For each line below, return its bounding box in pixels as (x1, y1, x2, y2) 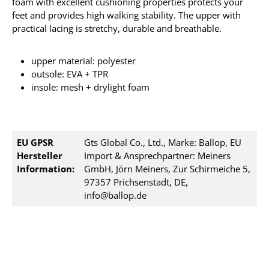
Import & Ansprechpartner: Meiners (84, 150, 231, 162)
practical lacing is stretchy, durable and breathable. (12, 22, 222, 34)
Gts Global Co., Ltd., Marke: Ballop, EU (84, 136, 241, 148)
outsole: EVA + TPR (31, 68, 108, 80)
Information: (17, 163, 74, 175)
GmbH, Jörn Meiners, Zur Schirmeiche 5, (84, 163, 250, 175)
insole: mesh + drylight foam (31, 81, 150, 93)
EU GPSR (17, 136, 53, 148)
